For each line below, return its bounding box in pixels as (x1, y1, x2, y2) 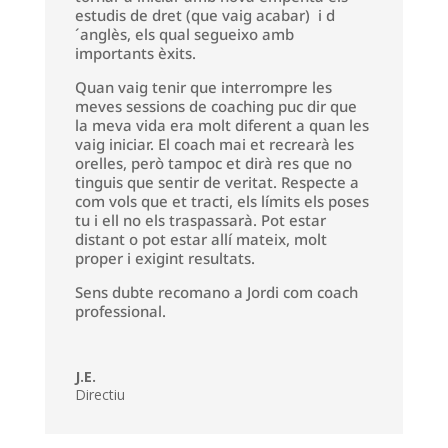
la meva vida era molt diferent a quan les (74, 114, 369, 135)
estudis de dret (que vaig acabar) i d (74, 4, 335, 25)
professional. (74, 300, 166, 321)
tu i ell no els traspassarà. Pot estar (74, 209, 326, 230)
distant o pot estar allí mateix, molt (74, 228, 327, 249)
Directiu (74, 384, 125, 404)
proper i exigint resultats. (74, 247, 255, 268)
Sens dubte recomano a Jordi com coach (74, 281, 358, 302)
